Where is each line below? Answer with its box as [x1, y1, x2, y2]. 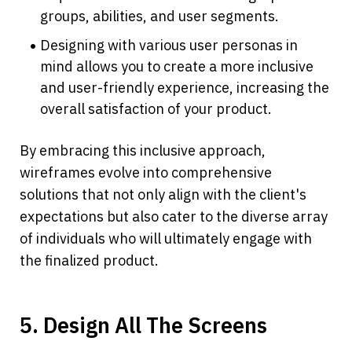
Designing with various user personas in [40, 36, 299, 55]
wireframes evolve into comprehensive [20, 163, 272, 182]
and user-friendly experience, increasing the [40, 79, 330, 97]
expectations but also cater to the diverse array [20, 207, 328, 226]
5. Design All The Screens [20, 311, 267, 339]
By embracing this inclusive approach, [20, 141, 266, 160]
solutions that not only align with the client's [20, 185, 306, 204]
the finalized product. [20, 251, 162, 270]
